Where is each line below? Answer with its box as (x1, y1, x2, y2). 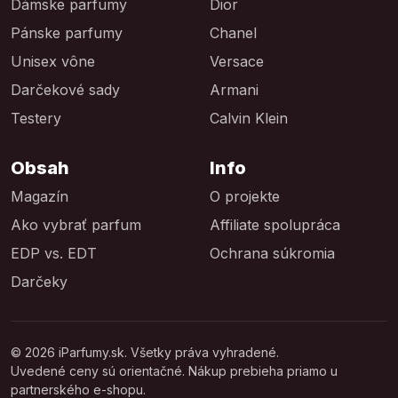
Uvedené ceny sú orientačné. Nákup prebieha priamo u (11, 362, 338, 378)
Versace (210, 52, 264, 70)
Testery (11, 108, 61, 127)
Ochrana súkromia (210, 243, 335, 262)
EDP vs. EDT (11, 243, 97, 262)
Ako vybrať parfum (11, 215, 141, 234)
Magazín (11, 187, 68, 205)
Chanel (210, 23, 257, 42)
